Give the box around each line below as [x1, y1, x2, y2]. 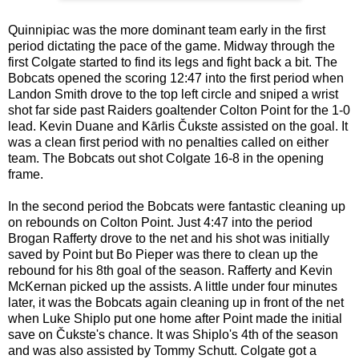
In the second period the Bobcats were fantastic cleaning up [8, 199, 345, 213]
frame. [8, 167, 46, 181]
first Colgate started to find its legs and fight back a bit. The [8, 54, 337, 69]
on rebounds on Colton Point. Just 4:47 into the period [8, 215, 313, 229]
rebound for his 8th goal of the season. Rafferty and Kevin [8, 263, 333, 277]
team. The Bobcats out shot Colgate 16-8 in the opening [8, 151, 324, 165]
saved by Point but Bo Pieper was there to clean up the [8, 247, 318, 261]
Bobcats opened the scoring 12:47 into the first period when [8, 71, 344, 85]
